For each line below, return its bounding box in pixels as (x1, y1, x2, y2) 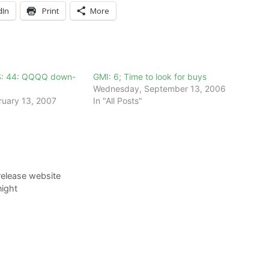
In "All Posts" (93, 95, 143, 106)
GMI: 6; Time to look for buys (93, 71, 207, 82)
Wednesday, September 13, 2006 (93, 83, 226, 94)
